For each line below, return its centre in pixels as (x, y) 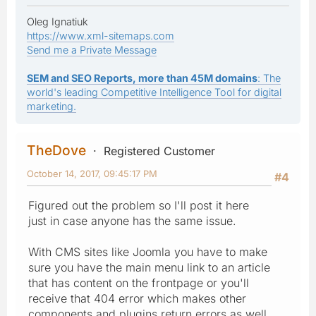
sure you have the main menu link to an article (149, 267)
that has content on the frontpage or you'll (139, 282)
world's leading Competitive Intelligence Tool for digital (154, 92)
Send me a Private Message (92, 49)
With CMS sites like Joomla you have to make (148, 251)
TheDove (56, 150)
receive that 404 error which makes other (137, 298)
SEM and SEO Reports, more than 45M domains (142, 78)
